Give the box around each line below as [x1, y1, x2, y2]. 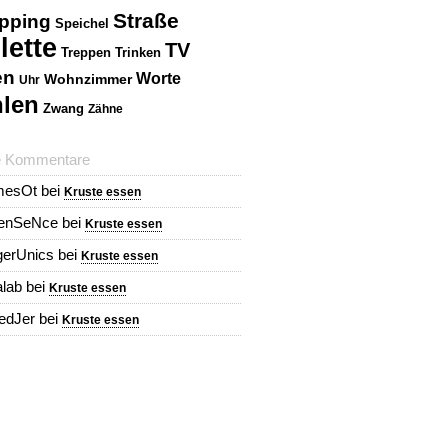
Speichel [55, 16, 109, 31]
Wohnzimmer [44, 71, 132, 87]
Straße [113, 9, 179, 32]
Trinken [115, 45, 161, 60]
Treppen [61, 45, 111, 60]
